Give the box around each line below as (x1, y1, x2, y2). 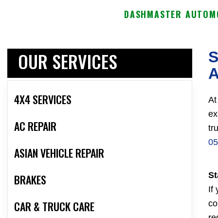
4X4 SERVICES (14, 91, 72, 108)
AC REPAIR (14, 118, 56, 134)
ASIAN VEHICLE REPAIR (14, 145, 104, 161)
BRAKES (14, 172, 46, 188)
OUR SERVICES (18, 48, 117, 74)
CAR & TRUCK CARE (14, 199, 94, 215)
